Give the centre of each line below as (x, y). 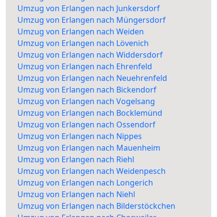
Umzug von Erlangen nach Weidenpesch (92, 171)
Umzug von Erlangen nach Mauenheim (89, 148)
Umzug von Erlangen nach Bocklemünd (90, 113)
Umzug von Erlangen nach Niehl (76, 194)
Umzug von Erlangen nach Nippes (80, 136)
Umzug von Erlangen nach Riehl (76, 160)
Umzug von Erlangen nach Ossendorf (86, 125)
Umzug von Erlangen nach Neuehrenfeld (92, 78)
